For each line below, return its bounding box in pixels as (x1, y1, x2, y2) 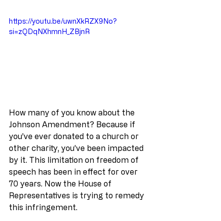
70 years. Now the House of (9, 179, 113, 188)
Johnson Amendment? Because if (9, 119, 137, 129)
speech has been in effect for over (9, 167, 140, 176)
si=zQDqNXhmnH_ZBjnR (9, 28, 90, 35)
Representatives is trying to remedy (9, 190, 146, 200)
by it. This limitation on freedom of (9, 155, 141, 164)
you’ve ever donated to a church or (9, 131, 141, 141)
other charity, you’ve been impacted (9, 143, 146, 152)
